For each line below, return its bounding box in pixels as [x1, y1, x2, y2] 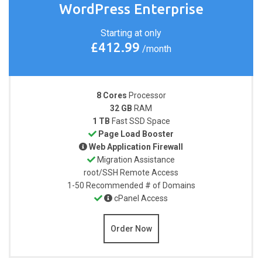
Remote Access [120, 167, 178, 177]
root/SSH [84, 167, 120, 177]
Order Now [110, 223, 152, 233]
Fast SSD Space [111, 116, 170, 126]
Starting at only [101, 27, 161, 39]
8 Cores [96, 90, 127, 100]
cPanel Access [114, 193, 168, 203]
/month [140, 43, 171, 54]
